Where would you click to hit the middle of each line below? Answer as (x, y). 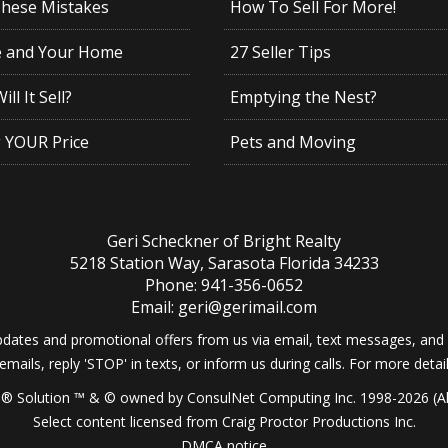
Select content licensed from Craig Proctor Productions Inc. (224, 421)
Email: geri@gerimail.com (224, 307)
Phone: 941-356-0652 (224, 285)
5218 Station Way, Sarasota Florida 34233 (224, 263)
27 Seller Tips (280, 52)
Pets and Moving (292, 142)
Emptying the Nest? (303, 97)
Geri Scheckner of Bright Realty (224, 241)
